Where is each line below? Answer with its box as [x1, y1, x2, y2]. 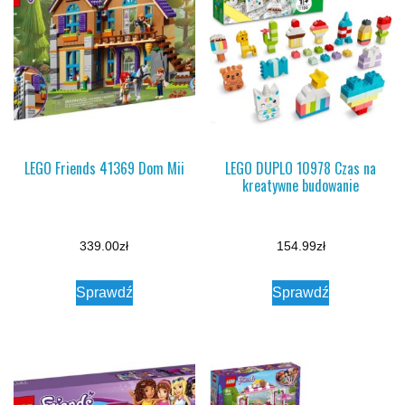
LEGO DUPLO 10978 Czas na [225, 156, 377, 179]
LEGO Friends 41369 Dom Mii [24, 156, 184, 179]
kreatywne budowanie [242, 174, 360, 196]
